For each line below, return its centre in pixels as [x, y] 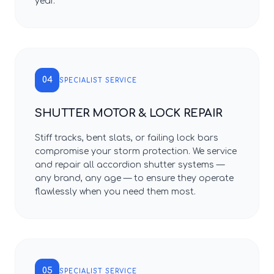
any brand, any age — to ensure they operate [134, 178]
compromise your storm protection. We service [136, 151]
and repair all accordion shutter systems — [130, 165]
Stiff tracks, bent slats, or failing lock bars [127, 138]
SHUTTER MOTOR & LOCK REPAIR [129, 113]
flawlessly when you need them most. [115, 192]
